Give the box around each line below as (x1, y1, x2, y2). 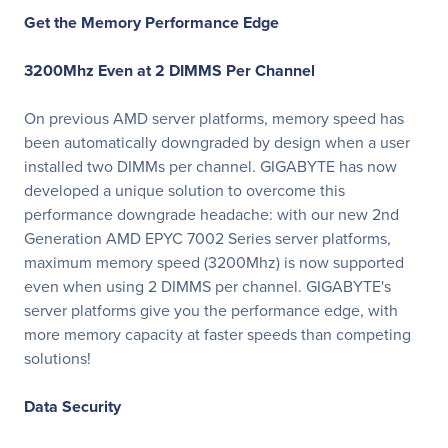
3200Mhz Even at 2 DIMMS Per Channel (24, 59, 315, 82)
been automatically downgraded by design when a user (24, 131, 410, 154)
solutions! (24, 347, 91, 370)
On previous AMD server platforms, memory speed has (24, 107, 404, 130)
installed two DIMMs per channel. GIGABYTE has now (24, 155, 397, 178)
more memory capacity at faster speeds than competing (24, 323, 411, 346)
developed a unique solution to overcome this (24, 179, 345, 202)
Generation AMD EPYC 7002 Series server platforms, (24, 227, 391, 250)
